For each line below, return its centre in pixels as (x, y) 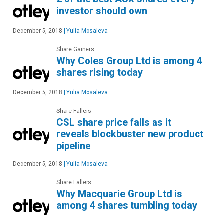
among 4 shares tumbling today (127, 206)
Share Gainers (75, 50)
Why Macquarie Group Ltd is (119, 194)
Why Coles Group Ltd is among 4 (129, 61)
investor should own (102, 11)
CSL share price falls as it (114, 122)
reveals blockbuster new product (130, 134)
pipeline (73, 146)
